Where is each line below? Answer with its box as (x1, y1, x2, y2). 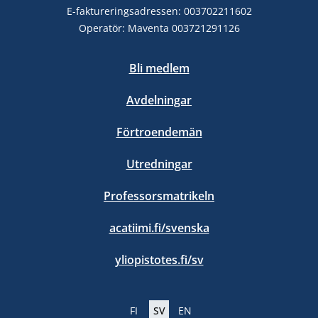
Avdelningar (126, 92, 192, 109)
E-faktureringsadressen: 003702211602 (66, 4, 252, 18)
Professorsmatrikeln (104, 188, 214, 204)
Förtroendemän (116, 124, 202, 141)
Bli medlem (128, 60, 190, 77)
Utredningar (126, 156, 192, 172)
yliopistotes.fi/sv (114, 252, 204, 268)
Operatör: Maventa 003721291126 (78, 21, 240, 35)
